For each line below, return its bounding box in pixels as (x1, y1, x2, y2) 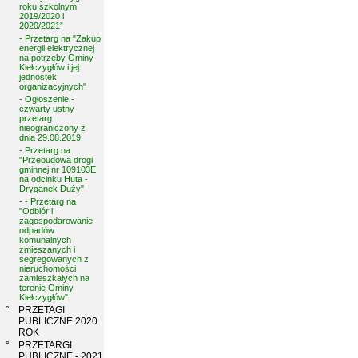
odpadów (19, 225, 54, 235)
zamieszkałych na (19, 273, 89, 283)
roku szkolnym (19, 2, 77, 11)
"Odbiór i (19, 206, 53, 216)
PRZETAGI (18, 304, 65, 316)
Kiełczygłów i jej (19, 62, 79, 72)
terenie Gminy (19, 283, 74, 292)
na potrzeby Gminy (19, 53, 93, 62)
